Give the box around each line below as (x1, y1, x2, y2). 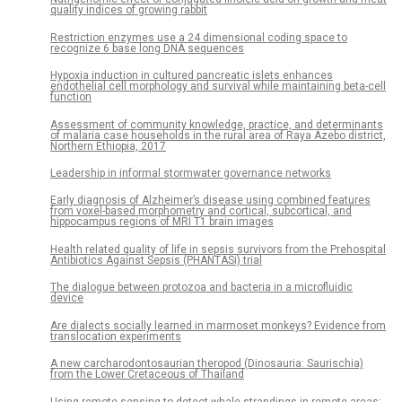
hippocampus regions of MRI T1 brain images (50, 215, 274, 229)
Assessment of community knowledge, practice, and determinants (50, 118, 383, 131)
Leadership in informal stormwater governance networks (50, 166, 331, 179)
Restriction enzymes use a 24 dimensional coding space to (50, 31, 347, 44)
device (50, 292, 83, 305)
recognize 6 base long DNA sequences (50, 41, 244, 55)
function (50, 91, 92, 104)
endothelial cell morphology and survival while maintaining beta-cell (50, 80, 386, 93)
